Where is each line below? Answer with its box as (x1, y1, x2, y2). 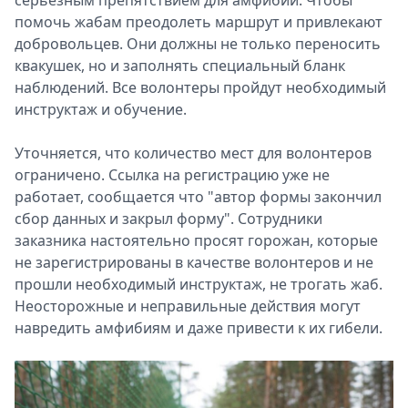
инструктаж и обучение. (15, 98, 187, 119)
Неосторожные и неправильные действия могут (15, 295, 361, 316)
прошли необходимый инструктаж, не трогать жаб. (15, 273, 382, 294)
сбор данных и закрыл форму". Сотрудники (15, 208, 322, 229)
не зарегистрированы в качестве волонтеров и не (15, 251, 373, 272)
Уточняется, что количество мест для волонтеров (15, 142, 372, 163)
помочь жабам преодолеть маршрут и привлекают (15, 11, 382, 32)
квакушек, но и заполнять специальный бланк (15, 55, 345, 76)
